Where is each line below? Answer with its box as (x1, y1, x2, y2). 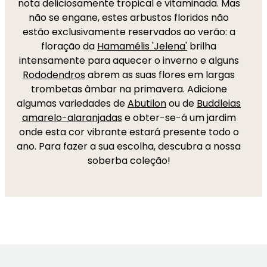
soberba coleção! (87, 154, 170, 167)
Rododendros (23, 68, 85, 82)
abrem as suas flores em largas (85, 68, 235, 82)
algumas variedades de (17, 97, 128, 110)
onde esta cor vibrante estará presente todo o (18, 125, 239, 139)
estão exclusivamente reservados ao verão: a (22, 25, 235, 39)
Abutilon (128, 97, 166, 110)
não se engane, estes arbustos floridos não (29, 11, 229, 24)
